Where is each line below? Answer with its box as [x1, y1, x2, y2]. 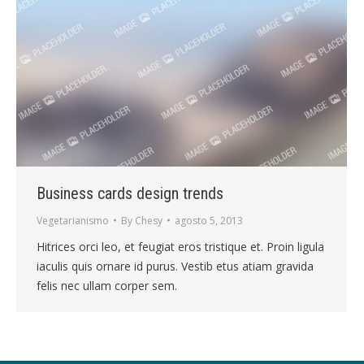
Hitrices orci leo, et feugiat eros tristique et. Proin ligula [37, 238, 324, 254]
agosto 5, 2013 [175, 213, 243, 227]
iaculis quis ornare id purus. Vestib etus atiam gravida [37, 258, 314, 274]
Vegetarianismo [37, 213, 109, 227]
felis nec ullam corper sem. [37, 277, 177, 293]
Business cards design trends [37, 183, 223, 203]
